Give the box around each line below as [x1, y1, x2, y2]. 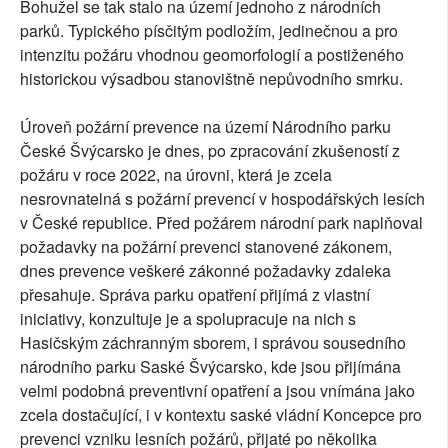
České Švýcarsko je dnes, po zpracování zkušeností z [20, 138, 400, 162]
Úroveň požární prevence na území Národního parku [20, 114, 391, 138]
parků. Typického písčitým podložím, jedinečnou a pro [20, 18, 398, 42]
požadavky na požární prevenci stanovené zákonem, [20, 234, 392, 258]
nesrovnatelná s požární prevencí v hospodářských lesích [20, 186, 425, 210]
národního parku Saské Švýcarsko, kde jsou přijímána [20, 354, 401, 378]
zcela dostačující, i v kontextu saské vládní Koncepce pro [20, 402, 422, 426]
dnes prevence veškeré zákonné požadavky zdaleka [20, 258, 391, 282]
